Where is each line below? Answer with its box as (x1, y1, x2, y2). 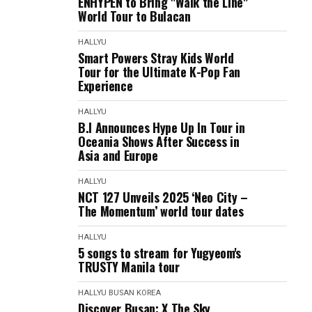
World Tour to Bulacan (78, 7, 191, 25)
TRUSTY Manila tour (78, 258, 180, 276)
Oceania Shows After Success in (78, 132, 240, 150)
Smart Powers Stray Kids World (78, 49, 234, 67)
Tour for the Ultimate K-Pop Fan (78, 63, 240, 81)
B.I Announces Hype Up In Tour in (78, 118, 245, 136)
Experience (78, 77, 133, 95)
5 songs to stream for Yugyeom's (78, 244, 241, 262)
